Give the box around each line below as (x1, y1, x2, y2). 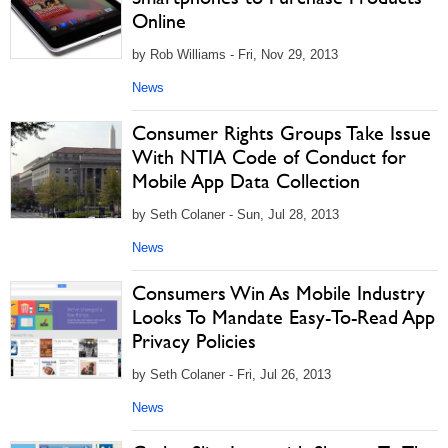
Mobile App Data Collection (132, 169, 360, 193)
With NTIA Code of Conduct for (132, 145, 406, 169)
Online (132, 9, 186, 33)
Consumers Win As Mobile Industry (132, 281, 425, 305)
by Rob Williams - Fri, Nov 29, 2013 (132, 47, 338, 62)
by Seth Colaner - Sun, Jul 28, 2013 (132, 207, 339, 222)
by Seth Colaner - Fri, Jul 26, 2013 (132, 367, 331, 382)
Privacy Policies (132, 329, 256, 353)
